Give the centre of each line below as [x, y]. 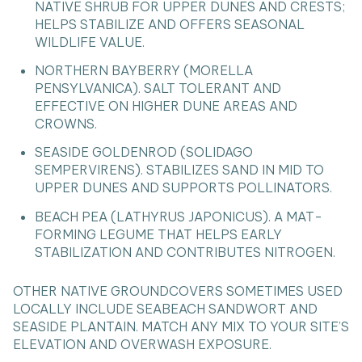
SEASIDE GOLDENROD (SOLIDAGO [143, 152]
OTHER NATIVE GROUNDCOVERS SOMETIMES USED [178, 291]
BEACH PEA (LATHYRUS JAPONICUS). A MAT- [178, 216]
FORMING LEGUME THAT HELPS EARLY [158, 234]
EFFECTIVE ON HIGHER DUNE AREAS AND [166, 106]
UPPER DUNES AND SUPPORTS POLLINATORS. [183, 188]
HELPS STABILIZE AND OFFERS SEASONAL [169, 24]
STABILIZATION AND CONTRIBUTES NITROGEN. [185, 252]
